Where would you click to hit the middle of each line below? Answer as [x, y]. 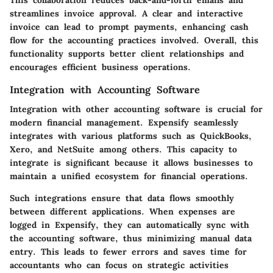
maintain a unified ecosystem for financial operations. [129, 176]
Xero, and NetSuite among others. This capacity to [123, 150]
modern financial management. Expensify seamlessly [124, 123]
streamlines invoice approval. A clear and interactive [126, 14]
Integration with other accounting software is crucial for [136, 109]
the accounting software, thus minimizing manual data [131, 239]
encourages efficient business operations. [100, 67]
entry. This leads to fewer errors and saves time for [128, 252]
